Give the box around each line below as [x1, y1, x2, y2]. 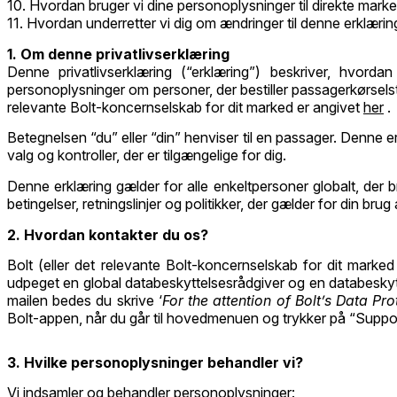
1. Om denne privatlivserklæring [7, 44, 233, 63]
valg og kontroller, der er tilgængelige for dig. [7, 146, 286, 165]
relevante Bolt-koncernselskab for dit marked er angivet [7, 97, 363, 116]
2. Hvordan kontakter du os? [7, 225, 212, 244]
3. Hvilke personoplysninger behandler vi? [7, 353, 303, 371]
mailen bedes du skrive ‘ [7, 292, 162, 310]
